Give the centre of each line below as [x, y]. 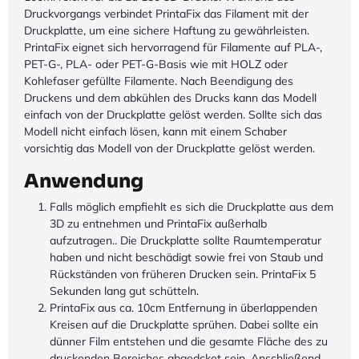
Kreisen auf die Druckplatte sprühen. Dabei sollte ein [184, 324]
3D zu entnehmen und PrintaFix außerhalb [158, 223]
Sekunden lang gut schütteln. [124, 290]
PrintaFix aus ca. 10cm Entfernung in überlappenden [184, 307]
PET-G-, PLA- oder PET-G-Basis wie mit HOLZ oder [156, 64]
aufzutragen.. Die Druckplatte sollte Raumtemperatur [186, 240]
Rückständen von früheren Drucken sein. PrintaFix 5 [183, 274]
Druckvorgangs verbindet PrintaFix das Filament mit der [166, 13]
